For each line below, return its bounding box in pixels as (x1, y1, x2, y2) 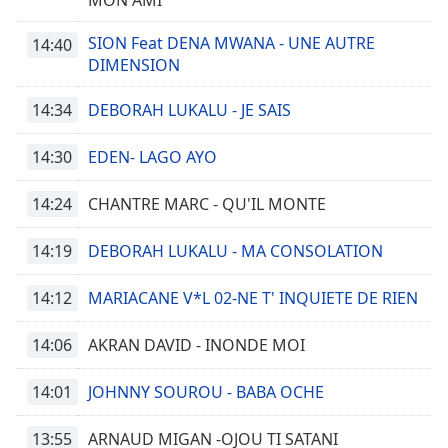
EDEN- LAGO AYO (88, 146, 217, 168)
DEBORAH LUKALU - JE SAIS (88, 99, 291, 121)
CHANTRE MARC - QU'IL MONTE (88, 193, 326, 215)
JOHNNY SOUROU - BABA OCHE (88, 381, 324, 403)
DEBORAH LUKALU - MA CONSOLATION (88, 240, 383, 262)
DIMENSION (88, 54, 180, 76)
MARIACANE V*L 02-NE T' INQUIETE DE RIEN (88, 287, 418, 309)
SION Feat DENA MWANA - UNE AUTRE (88, 32, 375, 54)
